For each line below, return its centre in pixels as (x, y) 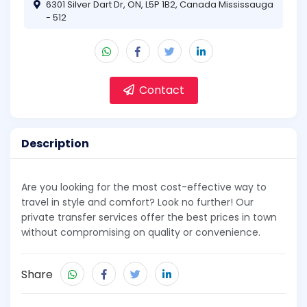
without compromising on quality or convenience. (141, 233)
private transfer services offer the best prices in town (149, 218)
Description (55, 143)
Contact (160, 90)
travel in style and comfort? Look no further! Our (137, 202)
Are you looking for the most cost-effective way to (144, 187)
